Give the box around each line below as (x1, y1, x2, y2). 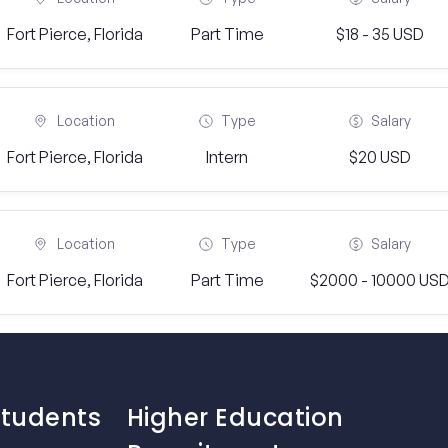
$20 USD (348, 147, 411, 167)
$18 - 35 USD (335, 24, 424, 44)
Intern (206, 147, 249, 167)
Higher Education (126, 401, 344, 435)
